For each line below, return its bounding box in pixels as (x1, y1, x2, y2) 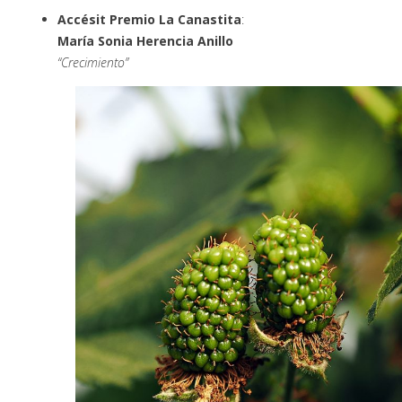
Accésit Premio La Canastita (57, 10, 241, 28)
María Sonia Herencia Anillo (57, 31, 233, 49)
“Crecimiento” (57, 53, 128, 71)
